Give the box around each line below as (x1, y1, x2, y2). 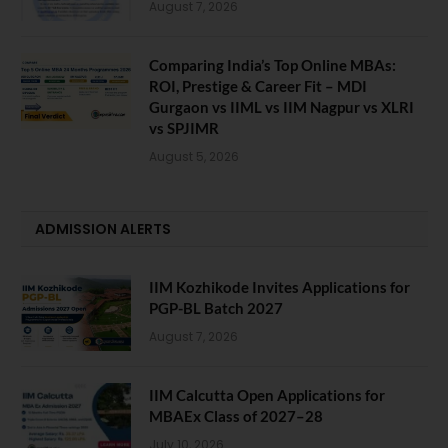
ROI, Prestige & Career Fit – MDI (149, 76, 367, 95)
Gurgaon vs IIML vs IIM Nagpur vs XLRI (149, 97, 414, 116)
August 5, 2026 (149, 147, 239, 165)
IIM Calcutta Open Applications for (149, 385, 385, 404)
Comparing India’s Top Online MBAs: (149, 55, 396, 74)
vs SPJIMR (149, 118, 219, 137)
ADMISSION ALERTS (35, 218, 171, 239)
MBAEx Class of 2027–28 (149, 406, 323, 425)
